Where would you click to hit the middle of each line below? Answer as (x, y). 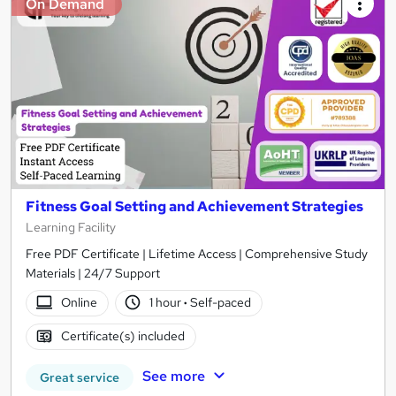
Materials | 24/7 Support (93, 273)
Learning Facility (71, 227)
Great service (80, 377)
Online (79, 303)
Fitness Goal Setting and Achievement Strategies (194, 206)
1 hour (167, 303)
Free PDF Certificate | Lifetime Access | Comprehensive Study (197, 253)
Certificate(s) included (122, 336)
